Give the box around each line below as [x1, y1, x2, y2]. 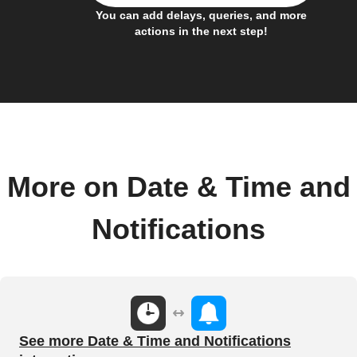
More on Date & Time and [6, 171, 351, 203]
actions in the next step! [134, 24, 268, 37]
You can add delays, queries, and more [95, 8, 307, 22]
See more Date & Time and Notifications [19, 332, 291, 349]
